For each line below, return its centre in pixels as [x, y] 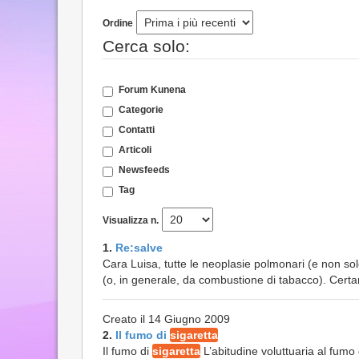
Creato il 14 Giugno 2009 [166, 319]
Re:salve [139, 248]
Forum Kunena [152, 90]
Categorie [141, 110]
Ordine [118, 23]
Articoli [135, 150]
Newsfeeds [144, 170]
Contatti [137, 130]
